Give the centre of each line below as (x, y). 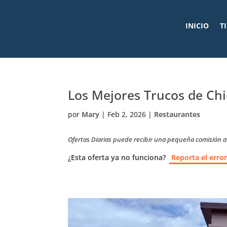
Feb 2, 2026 (127, 114)
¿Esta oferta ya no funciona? (117, 157)
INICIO (197, 26)
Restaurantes (177, 114)
